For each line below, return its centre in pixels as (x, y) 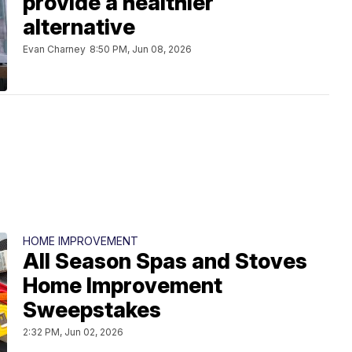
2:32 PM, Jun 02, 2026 (73, 332)
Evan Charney (54, 49)
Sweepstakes (92, 310)
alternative (79, 27)
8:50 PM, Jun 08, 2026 (141, 49)
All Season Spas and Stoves (165, 261)
